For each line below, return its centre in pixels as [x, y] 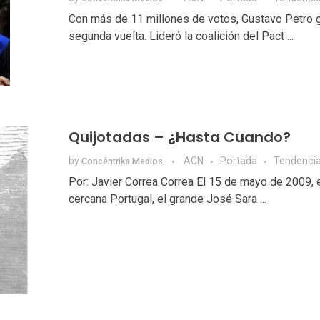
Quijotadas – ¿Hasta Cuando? [179, 137]
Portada [238, 161]
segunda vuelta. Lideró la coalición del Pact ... [181, 36]
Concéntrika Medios [123, 162]
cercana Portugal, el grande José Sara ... [167, 199]
